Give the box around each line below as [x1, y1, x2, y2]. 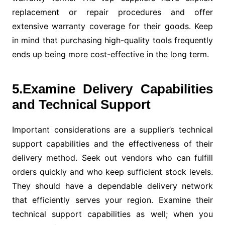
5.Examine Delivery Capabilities [12, 81, 213, 96]
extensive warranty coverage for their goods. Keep [12, 21, 213, 31]
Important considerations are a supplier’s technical [12, 125, 213, 135]
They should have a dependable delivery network [12, 181, 213, 191]
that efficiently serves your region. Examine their [12, 195, 213, 205]
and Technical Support [12, 97, 151, 112]
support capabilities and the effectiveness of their [12, 139, 213, 149]
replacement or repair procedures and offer [12, 7, 213, 17]
